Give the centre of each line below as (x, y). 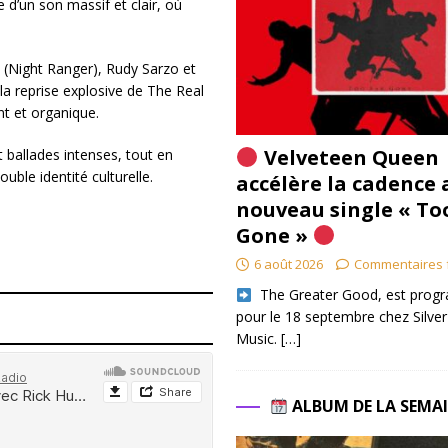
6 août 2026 (288, 264)
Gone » (274, 236)
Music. (258, 339)
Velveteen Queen (348, 158)
